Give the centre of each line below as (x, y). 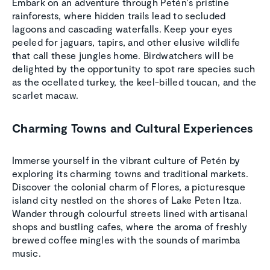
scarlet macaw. (46, 95)
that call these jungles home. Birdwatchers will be (123, 55)
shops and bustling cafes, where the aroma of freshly (130, 227)
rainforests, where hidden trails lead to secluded (119, 16)
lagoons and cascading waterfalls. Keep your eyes (122, 29)
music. (27, 253)
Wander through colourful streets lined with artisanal (130, 213)
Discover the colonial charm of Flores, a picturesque (129, 187)
